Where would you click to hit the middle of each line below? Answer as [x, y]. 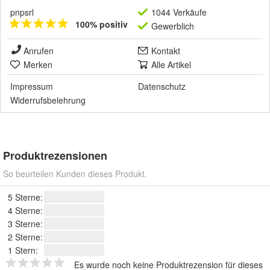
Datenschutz [162, 86]
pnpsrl [22, 12]
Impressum [32, 86]
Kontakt [166, 51]
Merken [38, 65]
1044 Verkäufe [179, 12]
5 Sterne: [25, 197]
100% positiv [102, 24]
